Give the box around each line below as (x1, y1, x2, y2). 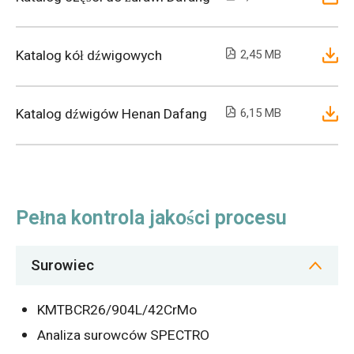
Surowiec (30, 254, 94, 277)
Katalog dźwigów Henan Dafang (15, 104, 207, 125)
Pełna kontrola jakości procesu (15, 204, 287, 233)
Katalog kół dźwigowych (15, 46, 162, 66)
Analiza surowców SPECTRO (37, 326, 210, 346)
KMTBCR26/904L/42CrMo (37, 299, 198, 320)
